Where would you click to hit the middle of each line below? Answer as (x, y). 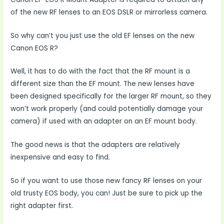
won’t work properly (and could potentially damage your (107, 109)
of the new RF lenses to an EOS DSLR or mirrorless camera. (109, 12)
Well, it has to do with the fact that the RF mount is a (100, 71)
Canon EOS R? (34, 48)
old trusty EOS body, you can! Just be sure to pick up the (107, 193)
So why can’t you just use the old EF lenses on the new (103, 35)
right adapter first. (42, 206)
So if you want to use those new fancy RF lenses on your (106, 181)
